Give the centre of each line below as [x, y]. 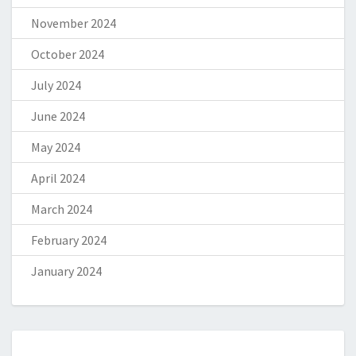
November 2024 [74, 23]
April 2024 [58, 178]
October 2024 [68, 54]
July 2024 [56, 85]
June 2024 [58, 116]
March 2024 [62, 209]
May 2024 [56, 147]
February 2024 [69, 240]
